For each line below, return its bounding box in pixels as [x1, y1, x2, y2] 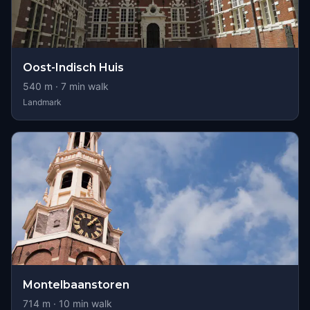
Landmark [23, 97, 62, 107]
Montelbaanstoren [23, 278, 129, 291]
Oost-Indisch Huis [23, 61, 124, 74]
